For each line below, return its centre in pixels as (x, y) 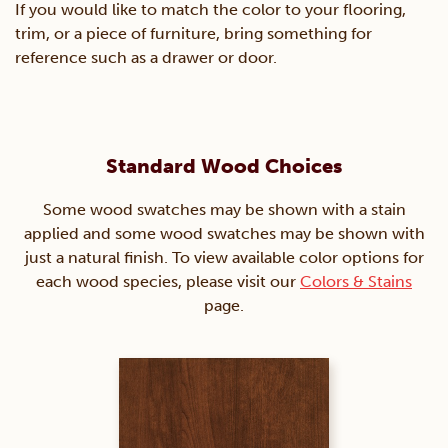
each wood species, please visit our (168, 282)
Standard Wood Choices (224, 166)
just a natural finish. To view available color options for (224, 258)
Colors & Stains (356, 282)
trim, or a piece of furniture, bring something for (193, 34)
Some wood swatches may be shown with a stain (224, 210)
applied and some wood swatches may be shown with (224, 234)
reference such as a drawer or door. (146, 58)
